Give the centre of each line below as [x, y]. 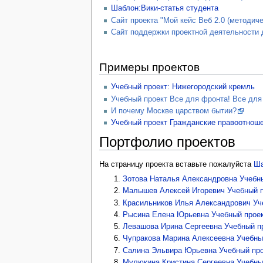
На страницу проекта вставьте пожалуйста [176, 164]
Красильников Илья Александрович [187, 203]
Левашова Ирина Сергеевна [173, 227]
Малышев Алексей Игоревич [174, 191]
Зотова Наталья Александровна [180, 179]
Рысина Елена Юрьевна [166, 215]
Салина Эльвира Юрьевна [170, 250]
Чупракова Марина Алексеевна [179, 239]
